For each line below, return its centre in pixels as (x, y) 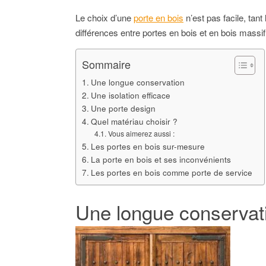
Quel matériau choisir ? (134, 121)
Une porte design (123, 108)
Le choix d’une (104, 17)
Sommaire (106, 64)
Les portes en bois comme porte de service (171, 172)
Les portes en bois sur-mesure (148, 146)
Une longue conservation (137, 82)
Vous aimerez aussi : (141, 133)
